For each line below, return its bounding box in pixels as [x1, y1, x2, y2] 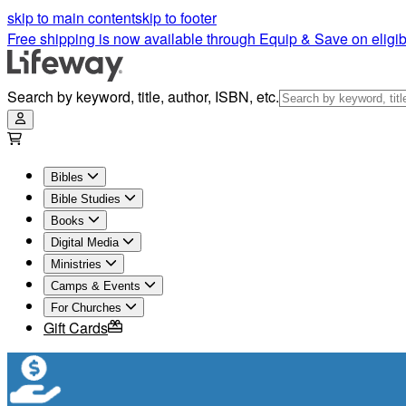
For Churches [51, 301, 121, 314]
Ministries [51, 257, 101, 271]
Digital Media [51, 236, 119, 249]
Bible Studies [51, 192, 121, 206]
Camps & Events [51, 279, 140, 293]
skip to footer [135, 7, 217, 28]
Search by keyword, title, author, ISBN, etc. [7, 86, 279, 107]
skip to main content [7, 7, 135, 28]
